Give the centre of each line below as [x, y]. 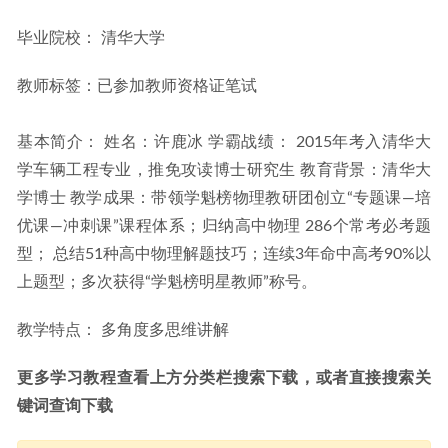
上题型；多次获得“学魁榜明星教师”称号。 [167, 282]
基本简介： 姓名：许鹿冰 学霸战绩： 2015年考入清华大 [224, 142]
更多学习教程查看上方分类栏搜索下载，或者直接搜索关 [224, 378]
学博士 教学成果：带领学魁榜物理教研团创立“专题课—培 [224, 198]
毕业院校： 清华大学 [91, 38]
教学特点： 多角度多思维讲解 [123, 330]
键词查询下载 [65, 406]
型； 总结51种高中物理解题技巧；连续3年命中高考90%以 [224, 254]
